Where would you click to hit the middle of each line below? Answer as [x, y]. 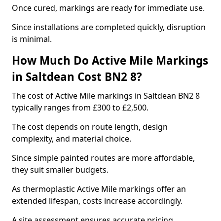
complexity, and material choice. [72, 139]
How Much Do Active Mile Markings [110, 60]
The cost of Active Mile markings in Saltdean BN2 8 [106, 96]
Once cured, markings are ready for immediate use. [108, 8]
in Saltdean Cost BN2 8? [77, 77]
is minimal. [32, 39]
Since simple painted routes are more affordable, [103, 158]
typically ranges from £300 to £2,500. [80, 108]
